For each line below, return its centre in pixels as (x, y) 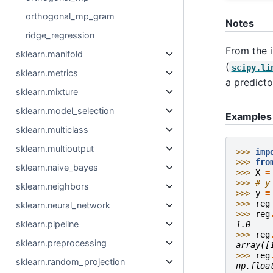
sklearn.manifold (50, 54)
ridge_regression (60, 35)
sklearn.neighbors (53, 186)
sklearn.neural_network (63, 205)
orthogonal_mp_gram (70, 16)
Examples (248, 117)
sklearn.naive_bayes (57, 167)
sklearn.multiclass (52, 129)
